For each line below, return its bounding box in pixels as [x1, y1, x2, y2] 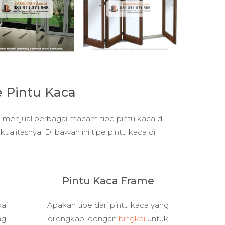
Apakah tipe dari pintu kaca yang [47, 200, 169, 210]
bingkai [119, 213, 146, 223]
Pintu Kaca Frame [62, 174, 154, 187]
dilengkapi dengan [48, 213, 119, 223]
